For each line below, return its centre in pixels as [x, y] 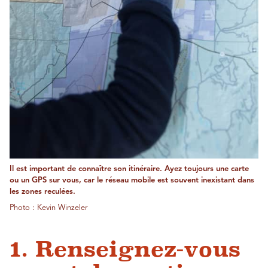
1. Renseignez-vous [125, 249]
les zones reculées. [42, 191]
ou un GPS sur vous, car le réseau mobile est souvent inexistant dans [132, 180]
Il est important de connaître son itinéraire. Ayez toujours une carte [129, 169]
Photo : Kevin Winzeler [48, 208]
